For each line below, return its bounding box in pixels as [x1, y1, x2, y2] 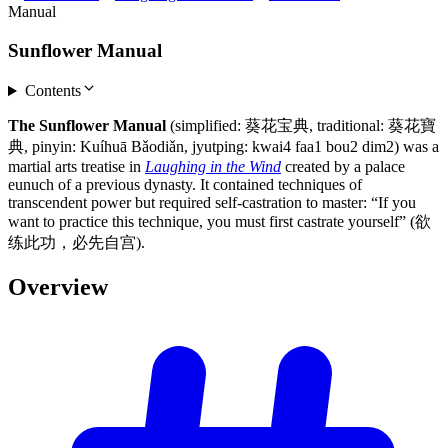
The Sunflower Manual [8, 117, 166, 135]
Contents [24, 82, 81, 100]
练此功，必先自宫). [8, 234, 145, 252]
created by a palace [281, 158, 405, 176]
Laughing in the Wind [145, 158, 281, 176]
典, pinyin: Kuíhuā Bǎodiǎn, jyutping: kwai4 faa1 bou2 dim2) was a [8, 138, 439, 156]
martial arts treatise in [8, 158, 145, 176]
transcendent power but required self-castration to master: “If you [8, 194, 416, 212]
